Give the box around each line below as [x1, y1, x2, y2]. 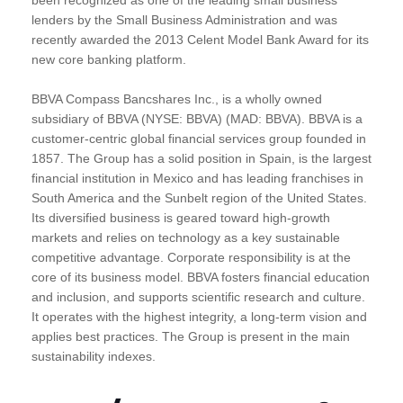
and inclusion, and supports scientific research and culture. [31, 289, 365, 304]
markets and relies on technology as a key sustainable [31, 229, 340, 245]
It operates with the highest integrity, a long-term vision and [31, 309, 367, 324]
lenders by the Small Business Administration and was [31, 12, 337, 27]
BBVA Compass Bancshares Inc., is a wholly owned [31, 91, 322, 106]
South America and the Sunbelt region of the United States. [31, 190, 367, 205]
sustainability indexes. [31, 348, 156, 363]
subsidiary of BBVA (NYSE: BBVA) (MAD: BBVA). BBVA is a [31, 111, 363, 126]
